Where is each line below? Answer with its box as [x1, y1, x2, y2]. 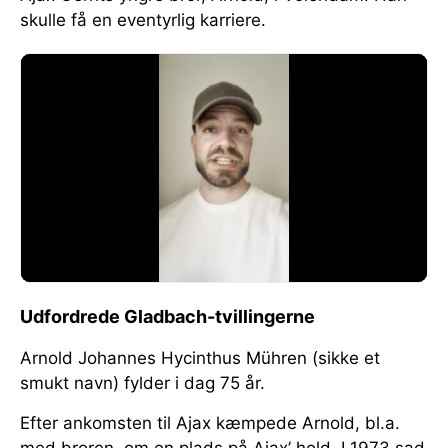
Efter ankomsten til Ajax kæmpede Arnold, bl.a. [20, 413, 400, 434]
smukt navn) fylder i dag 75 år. [20, 373, 270, 394]
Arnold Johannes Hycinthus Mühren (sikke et [20, 348, 380, 369]
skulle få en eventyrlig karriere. [20, 9, 271, 30]
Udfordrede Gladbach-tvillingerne [20, 306, 315, 328]
